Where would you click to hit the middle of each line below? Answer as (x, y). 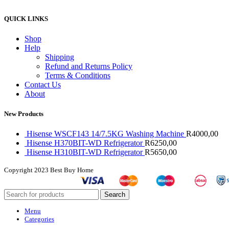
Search (115, 195)
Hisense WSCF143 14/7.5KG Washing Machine (106, 134)
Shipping (60, 57)
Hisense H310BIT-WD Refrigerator (86, 152)
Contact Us (43, 84)
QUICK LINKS (26, 18)
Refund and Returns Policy (89, 66)
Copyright (19, 170)
